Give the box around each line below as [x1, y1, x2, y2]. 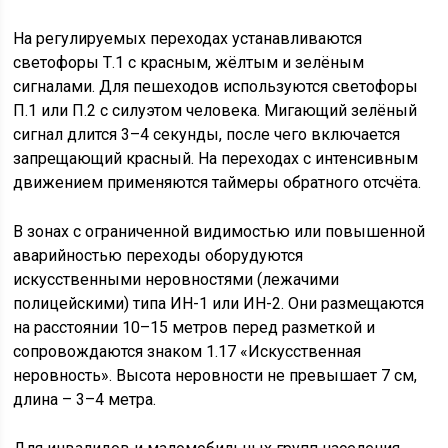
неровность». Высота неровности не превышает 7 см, [13, 366, 418, 385]
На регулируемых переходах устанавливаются [13, 29, 363, 48]
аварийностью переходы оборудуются [13, 246, 304, 265]
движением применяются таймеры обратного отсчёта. [13, 173, 422, 192]
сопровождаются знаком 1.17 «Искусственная [13, 342, 362, 361]
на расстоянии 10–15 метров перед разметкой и [13, 318, 376, 337]
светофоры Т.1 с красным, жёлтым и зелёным [13, 53, 365, 72]
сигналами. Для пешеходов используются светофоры [13, 77, 419, 96]
